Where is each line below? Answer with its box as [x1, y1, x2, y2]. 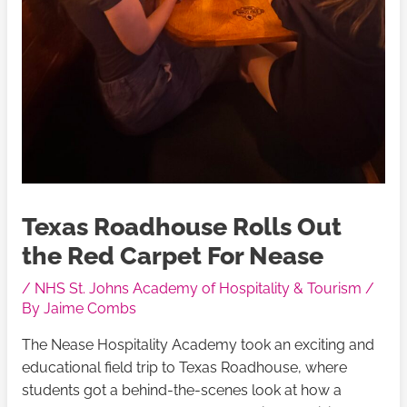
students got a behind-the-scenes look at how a [21, 381, 342, 399]
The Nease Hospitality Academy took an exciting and [21, 335, 374, 353]
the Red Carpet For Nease [21, 241, 323, 271]
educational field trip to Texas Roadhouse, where [21, 358, 347, 376]
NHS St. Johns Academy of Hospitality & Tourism [34, 280, 362, 298]
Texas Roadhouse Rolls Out [21, 212, 342, 242]
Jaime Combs [43, 300, 136, 318]
